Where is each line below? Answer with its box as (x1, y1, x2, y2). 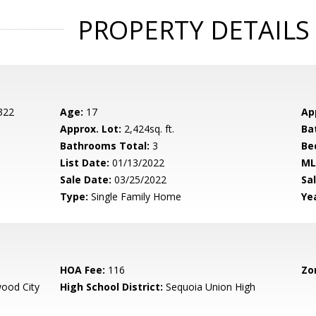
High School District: (60, 280, 164, 293)
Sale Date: (60, 173, 112, 186)
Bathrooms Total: (60, 139, 150, 152)
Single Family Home (88, 190, 182, 203)
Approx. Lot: (60, 122, 122, 135)
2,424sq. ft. (121, 122, 175, 135)
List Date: (60, 156, 110, 169)
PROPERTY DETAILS (77, 13, 310, 47)
